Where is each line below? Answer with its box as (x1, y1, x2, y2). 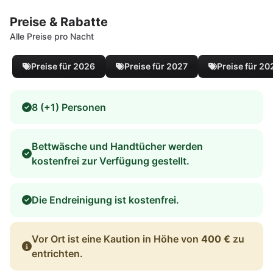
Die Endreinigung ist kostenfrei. (32, 193, 179, 206)
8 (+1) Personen (32, 101, 106, 113)
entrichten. (32, 247, 83, 260)
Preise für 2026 (31, 60, 95, 71)
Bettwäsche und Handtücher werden (32, 140, 203, 152)
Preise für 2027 (124, 60, 188, 71)
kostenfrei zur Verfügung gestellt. (32, 154, 190, 167)
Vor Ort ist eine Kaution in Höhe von (32, 232, 201, 245)
